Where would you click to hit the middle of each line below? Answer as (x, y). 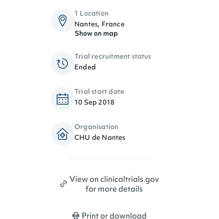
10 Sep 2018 (95, 102)
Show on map (96, 33)
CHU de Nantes (100, 137)
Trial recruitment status (113, 56)
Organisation (97, 127)
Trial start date (99, 91)
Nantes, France (99, 24)
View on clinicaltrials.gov (114, 179)
